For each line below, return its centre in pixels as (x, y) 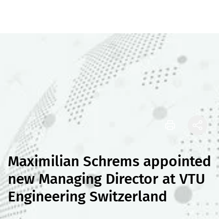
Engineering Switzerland (88, 197)
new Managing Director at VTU (107, 179)
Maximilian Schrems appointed (109, 161)
